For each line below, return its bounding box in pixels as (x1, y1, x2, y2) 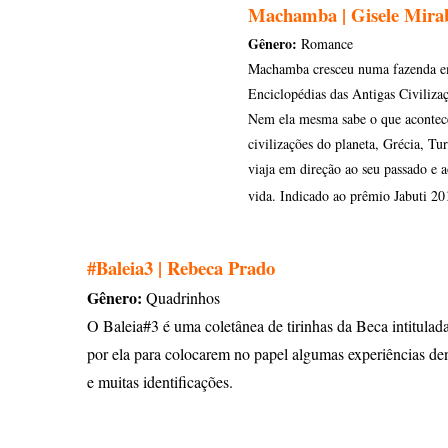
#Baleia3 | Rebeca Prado (87, 254, 275, 281)
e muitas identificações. (87, 371, 233, 392)
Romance (297, 34, 353, 53)
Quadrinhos (142, 287, 225, 308)
